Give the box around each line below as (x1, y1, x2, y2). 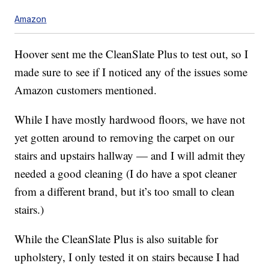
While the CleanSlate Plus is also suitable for (14, 231, 219, 246)
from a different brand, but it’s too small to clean (14, 183, 235, 199)
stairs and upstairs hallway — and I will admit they (14, 147, 246, 163)
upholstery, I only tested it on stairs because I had (14, 249, 240, 264)
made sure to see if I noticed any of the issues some (14, 64, 248, 79)
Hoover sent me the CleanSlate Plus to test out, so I (14, 46, 249, 61)
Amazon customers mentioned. (14, 82, 157, 97)
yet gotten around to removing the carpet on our (14, 129, 235, 145)
